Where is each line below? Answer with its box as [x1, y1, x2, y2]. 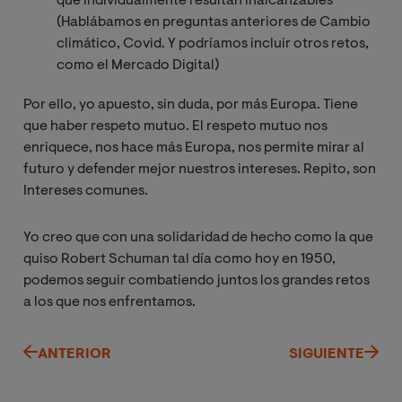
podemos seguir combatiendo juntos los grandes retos [23, 274, 370, 289]
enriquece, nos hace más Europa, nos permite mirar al [23, 141, 364, 156]
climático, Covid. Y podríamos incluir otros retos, [57, 37, 369, 52]
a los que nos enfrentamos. [23, 295, 196, 310]
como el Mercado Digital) [57, 58, 219, 74]
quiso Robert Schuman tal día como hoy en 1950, [23, 252, 336, 267]
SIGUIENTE [289, 347, 364, 363]
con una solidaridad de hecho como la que [102, 231, 373, 246]
